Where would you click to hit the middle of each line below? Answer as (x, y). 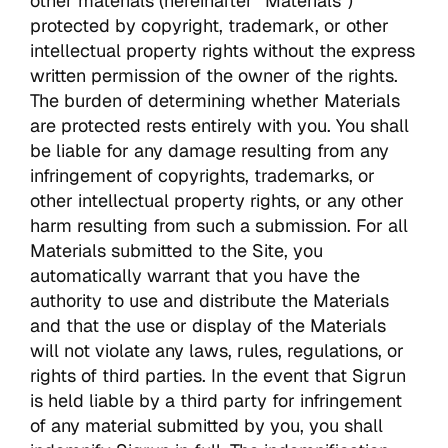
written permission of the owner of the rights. (214, 75)
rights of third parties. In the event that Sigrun (218, 375)
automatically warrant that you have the (195, 275)
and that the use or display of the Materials (208, 325)
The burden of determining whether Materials (215, 100)
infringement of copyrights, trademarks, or (202, 175)
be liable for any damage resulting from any (209, 150)
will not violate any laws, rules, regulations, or (217, 350)
